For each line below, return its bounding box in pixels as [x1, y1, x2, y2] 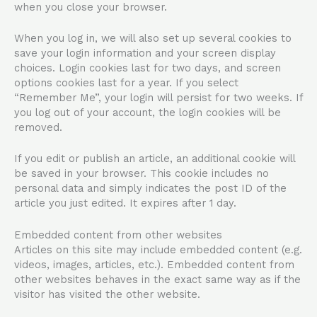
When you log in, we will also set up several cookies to [14, 32, 292, 45]
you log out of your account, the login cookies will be [14, 106, 281, 120]
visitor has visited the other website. [14, 287, 200, 301]
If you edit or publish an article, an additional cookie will [14, 152, 295, 166]
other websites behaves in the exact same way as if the [14, 272, 301, 286]
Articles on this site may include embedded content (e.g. [14, 243, 302, 256]
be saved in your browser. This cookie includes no [14, 167, 269, 180]
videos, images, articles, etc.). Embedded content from [14, 258, 294, 271]
